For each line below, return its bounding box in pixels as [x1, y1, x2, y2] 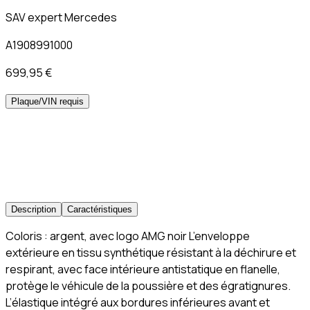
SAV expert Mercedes [6, 10, 117, 26]
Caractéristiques [67, 204, 132, 215]
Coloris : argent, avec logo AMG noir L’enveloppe [6, 228, 250, 244]
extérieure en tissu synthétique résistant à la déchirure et [6, 245, 296, 261]
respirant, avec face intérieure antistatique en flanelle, [6, 262, 280, 277]
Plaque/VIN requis [11, 96, 84, 107]
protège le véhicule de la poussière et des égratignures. [6, 278, 291, 294]
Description [11, 204, 56, 215]
